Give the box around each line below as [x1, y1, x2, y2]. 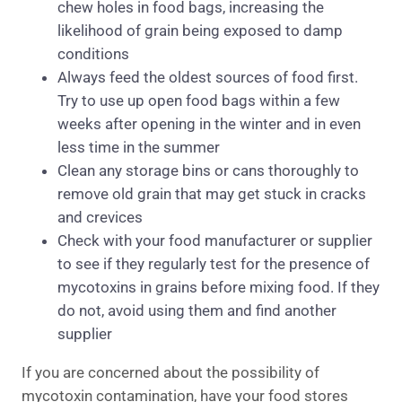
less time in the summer [57, 138, 220, 157]
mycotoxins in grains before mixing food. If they [57, 278, 380, 297]
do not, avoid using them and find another [57, 301, 336, 320]
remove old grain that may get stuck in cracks [57, 185, 366, 204]
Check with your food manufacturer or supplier [57, 232, 372, 250]
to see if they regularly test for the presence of [57, 255, 370, 274]
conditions [57, 45, 129, 64]
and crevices [57, 208, 143, 227]
